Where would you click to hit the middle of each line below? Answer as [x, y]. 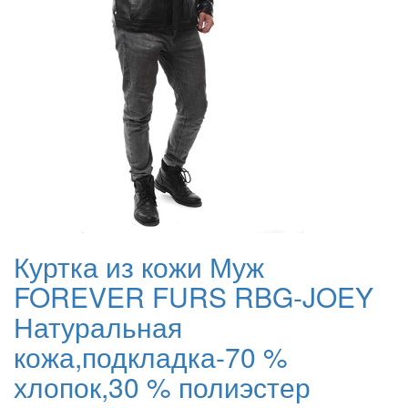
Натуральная [98, 327]
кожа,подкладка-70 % [151, 357]
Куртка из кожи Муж [139, 267]
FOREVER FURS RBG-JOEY [194, 297]
